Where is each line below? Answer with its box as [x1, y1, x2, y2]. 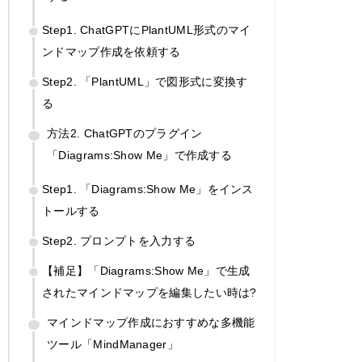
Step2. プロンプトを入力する [42, 234, 196, 247]
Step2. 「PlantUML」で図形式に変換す [42, 74, 248, 88]
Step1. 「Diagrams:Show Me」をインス [42, 182, 254, 196]
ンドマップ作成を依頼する [42, 44, 181, 58]
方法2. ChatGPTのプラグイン [47, 126, 203, 140]
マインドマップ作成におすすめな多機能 [47, 315, 255, 329]
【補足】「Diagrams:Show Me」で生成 [42, 263, 250, 277]
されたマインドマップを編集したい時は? [42, 285, 257, 299]
